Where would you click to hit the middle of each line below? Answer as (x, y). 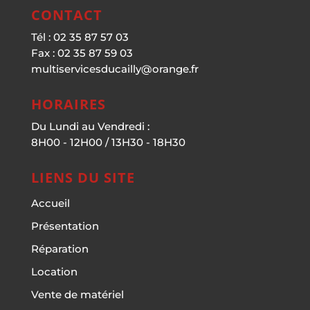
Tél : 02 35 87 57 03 (80, 37)
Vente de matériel (77, 295)
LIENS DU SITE (83, 178)
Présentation (65, 226)
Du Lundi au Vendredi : (90, 127)
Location (54, 272)
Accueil (50, 203)
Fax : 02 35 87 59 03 (82, 53)
